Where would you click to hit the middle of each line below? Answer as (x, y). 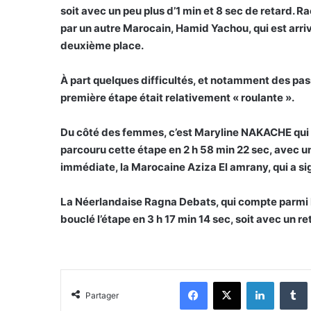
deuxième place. (102, 45)
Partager (102, 295)
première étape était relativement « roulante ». (177, 97)
